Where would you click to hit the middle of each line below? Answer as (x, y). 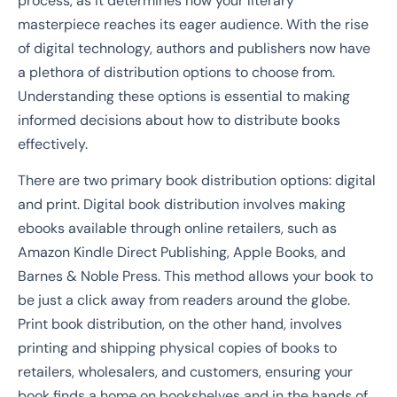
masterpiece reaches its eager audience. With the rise (193, 24)
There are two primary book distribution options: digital (197, 181)
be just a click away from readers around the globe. (184, 300)
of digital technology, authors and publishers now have (194, 48)
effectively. (53, 144)
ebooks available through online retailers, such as (177, 229)
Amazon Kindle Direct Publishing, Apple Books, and (182, 253)
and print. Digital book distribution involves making (182, 205)
